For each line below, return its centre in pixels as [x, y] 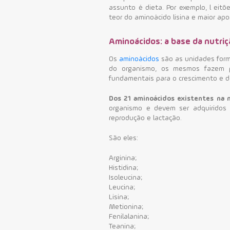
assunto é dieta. [138, 7]
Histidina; [124, 168]
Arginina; [123, 158]
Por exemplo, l [189, 7]
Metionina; [126, 207]
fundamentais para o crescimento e [167, 78]
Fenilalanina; [129, 216]
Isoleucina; [126, 177]
